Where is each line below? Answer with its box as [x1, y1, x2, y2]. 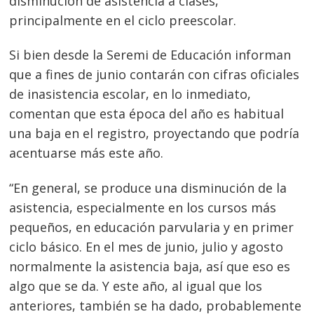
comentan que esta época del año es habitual [9, 105, 285, 123]
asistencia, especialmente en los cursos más [9, 198, 277, 216]
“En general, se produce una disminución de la [9, 179, 287, 196]
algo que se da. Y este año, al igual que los [9, 277, 263, 294]
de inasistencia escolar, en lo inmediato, [9, 86, 252, 103]
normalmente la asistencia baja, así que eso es [9, 257, 291, 275]
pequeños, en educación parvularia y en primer [9, 218, 294, 235]
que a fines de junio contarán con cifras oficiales [9, 66, 300, 83]
